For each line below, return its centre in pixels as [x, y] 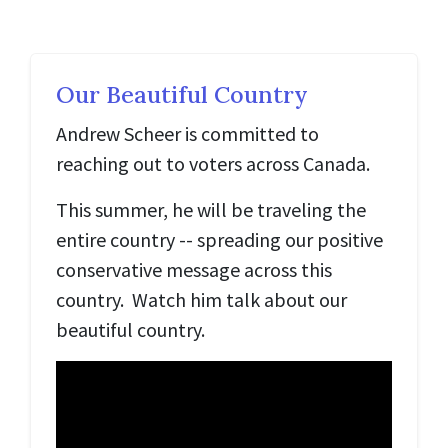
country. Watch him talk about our [201, 299]
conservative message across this [194, 269]
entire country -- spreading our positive [219, 239]
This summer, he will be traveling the [211, 209]
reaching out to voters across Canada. [215, 163]
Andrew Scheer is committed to [187, 133]
